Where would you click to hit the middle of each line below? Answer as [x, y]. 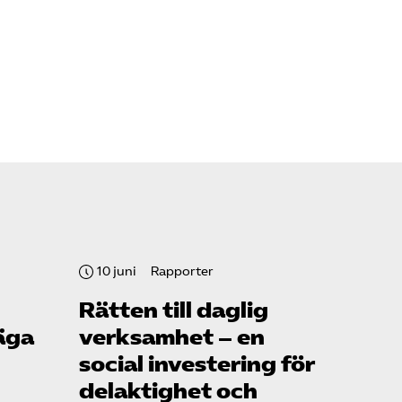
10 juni [117, 272]
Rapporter [182, 272]
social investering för [197, 365]
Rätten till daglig [174, 311]
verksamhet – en [172, 338]
